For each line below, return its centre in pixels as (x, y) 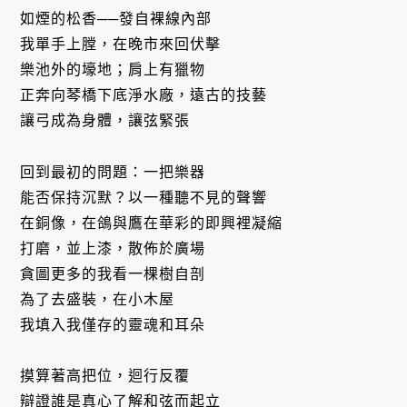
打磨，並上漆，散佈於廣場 (113, 248)
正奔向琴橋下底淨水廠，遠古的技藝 (144, 94)
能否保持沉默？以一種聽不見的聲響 (144, 197)
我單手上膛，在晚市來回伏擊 (121, 44)
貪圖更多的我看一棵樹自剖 (113, 273)
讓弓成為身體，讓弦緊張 (105, 120)
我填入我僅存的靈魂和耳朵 (113, 324)
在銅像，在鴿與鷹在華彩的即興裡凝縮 (152, 223)
